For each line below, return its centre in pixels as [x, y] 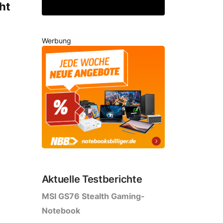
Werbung [56, 41]
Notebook [61, 211]
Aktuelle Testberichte [92, 179]
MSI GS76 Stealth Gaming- [93, 196]
